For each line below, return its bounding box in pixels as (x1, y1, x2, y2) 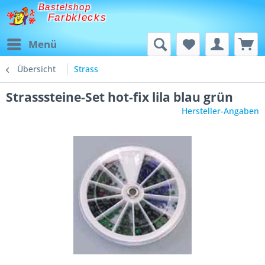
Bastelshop (38, 2, 91, 12)
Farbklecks (47, 12, 107, 24)
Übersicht (17, 63, 56, 75)
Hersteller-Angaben (182, 105, 259, 117)
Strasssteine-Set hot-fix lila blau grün (6, 89, 233, 105)
